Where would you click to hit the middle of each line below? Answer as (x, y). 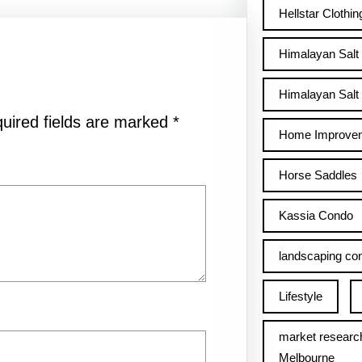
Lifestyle (300, 296)
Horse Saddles (318, 175)
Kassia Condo (316, 215)
